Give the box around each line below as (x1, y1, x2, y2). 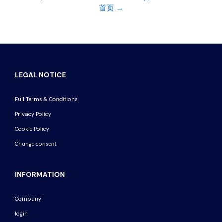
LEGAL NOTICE (15, 70, 66, 80)
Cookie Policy (15, 125, 49, 133)
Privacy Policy (15, 111, 51, 118)
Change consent (15, 140, 56, 148)
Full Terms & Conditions (15, 96, 78, 103)
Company (15, 195, 41, 203)
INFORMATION (15, 170, 65, 179)
